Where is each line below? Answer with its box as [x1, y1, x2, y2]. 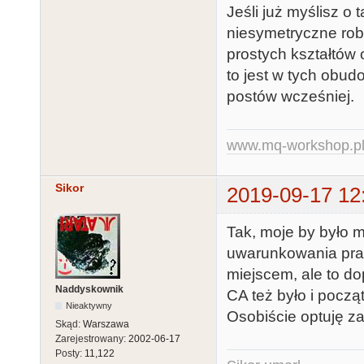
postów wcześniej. [227, 88, 354, 106]
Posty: [55, 348, 84, 360]
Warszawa [83, 318, 129, 331]
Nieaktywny [66, 301, 113, 311]
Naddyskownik [55, 284, 123, 296]
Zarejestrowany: [55, 333, 128, 345]
